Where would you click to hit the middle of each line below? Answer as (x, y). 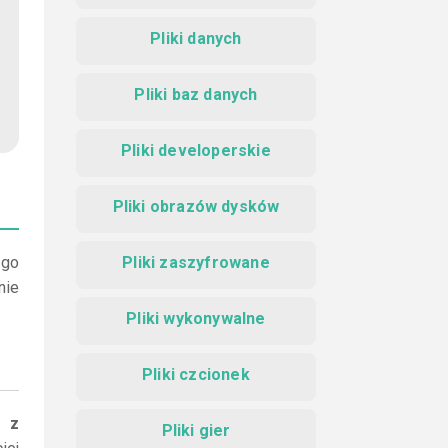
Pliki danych (196, 38)
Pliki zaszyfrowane (196, 262)
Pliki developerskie (196, 150)
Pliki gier (196, 430)
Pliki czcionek (196, 374)
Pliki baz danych (196, 94)
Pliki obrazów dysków (196, 206)
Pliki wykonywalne (196, 318)
